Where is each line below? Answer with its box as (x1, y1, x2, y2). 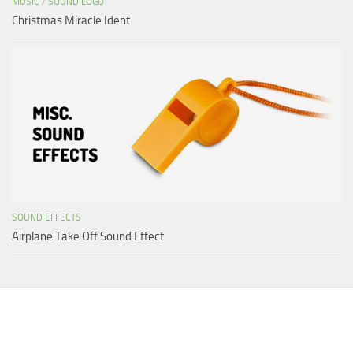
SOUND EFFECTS (12, 212, 81, 224)
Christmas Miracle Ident (12, 13, 130, 28)
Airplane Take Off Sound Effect (12, 229, 164, 244)
